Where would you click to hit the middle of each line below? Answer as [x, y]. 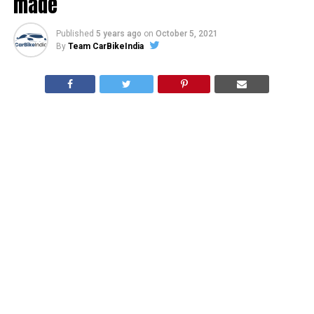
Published [75, 34]
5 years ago [118, 34]
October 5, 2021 [186, 34]
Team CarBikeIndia [105, 46]
